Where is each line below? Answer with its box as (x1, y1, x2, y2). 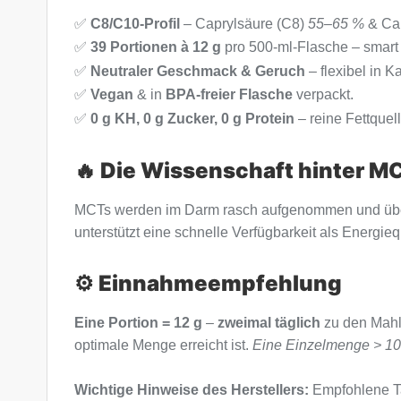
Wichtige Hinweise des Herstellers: (74, 382, 309, 398)
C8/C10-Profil (90, 15, 180, 31)
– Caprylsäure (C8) (180, 15, 308, 31)
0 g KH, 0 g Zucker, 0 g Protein (90, 110, 294, 126)
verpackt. (293, 87, 354, 103)
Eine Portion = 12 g (74, 315, 202, 331)
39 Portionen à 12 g (90, 39, 221, 55)
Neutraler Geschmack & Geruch (90, 63, 305, 79)
